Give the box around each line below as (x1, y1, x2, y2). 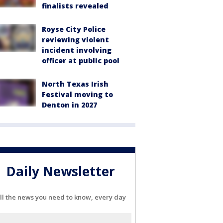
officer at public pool (42, 56, 119, 65)
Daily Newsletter (6, 162, 115, 181)
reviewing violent (42, 35, 109, 44)
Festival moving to (42, 90, 113, 99)
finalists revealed (42, 1, 109, 10)
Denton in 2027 (42, 100, 97, 110)
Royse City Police (42, 24, 106, 34)
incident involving (42, 45, 111, 55)
